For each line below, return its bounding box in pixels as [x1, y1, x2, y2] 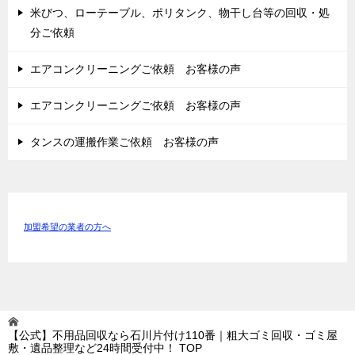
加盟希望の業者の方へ [24, 221, 111, 233]
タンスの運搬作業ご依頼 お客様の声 [30, 136, 219, 149]
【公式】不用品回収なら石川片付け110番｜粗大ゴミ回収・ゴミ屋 [8, 328, 338, 342]
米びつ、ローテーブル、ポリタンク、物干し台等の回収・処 [30, 6, 330, 20]
